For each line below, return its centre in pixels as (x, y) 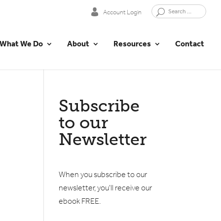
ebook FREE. (80, 201)
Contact (190, 44)
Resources (132, 44)
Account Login (122, 12)
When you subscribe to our (103, 174)
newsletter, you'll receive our (106, 188)
